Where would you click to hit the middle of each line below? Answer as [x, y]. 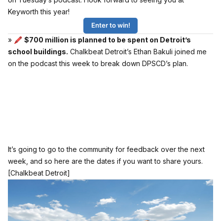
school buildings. [38, 51]
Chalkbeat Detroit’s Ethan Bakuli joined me [137, 51]
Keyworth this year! [39, 12]
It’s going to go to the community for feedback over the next [106, 149]
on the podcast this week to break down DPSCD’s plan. [98, 63]
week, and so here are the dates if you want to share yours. [105, 161]
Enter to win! [110, 25]
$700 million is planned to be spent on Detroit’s [108, 39]
